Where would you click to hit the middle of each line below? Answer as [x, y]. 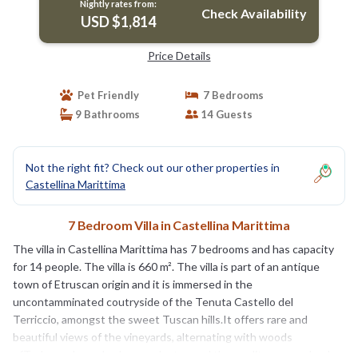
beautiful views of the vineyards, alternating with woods [153, 336]
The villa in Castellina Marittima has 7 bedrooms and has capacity [173, 249]
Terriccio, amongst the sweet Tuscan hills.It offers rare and [160, 319]
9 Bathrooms [106, 114]
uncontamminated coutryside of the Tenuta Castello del [153, 301]
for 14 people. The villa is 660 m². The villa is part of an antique [166, 266]
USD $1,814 [118, 21]
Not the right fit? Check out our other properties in [153, 167]
